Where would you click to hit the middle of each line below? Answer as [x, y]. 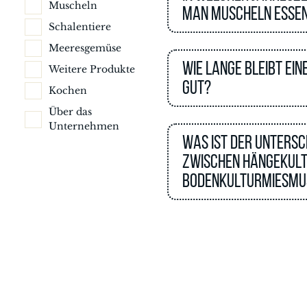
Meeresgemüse [85, 48]
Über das [70, 112]
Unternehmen [84, 126]
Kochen [68, 90]
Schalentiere [80, 27]
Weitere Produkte [92, 69]
